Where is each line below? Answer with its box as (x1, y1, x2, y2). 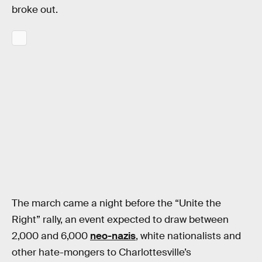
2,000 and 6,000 (12, 229, 90, 242)
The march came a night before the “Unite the (12, 196, 221, 209)
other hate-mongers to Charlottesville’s (12, 246, 191, 258)
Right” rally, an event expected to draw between (12, 213, 229, 226)
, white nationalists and (136, 229, 241, 242)
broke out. (12, 3, 58, 16)
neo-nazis (90, 229, 136, 242)
